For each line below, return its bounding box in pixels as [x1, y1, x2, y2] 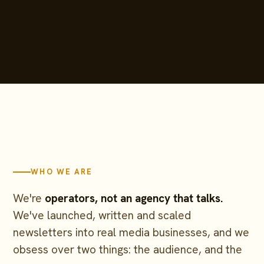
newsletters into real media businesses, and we [13, 225, 250, 240]
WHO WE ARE [31, 167, 93, 177]
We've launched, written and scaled [13, 208, 192, 223]
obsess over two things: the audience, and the [13, 242, 243, 258]
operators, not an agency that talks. [45, 191, 223, 206]
